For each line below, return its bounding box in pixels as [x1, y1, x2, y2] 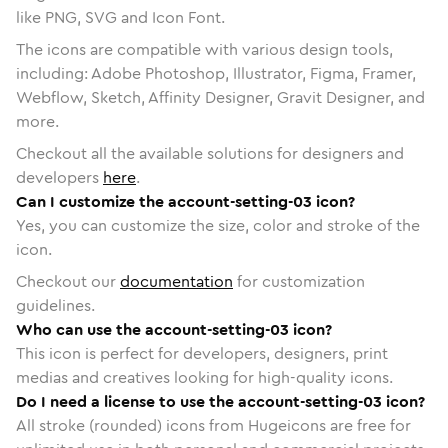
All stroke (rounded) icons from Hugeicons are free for [16, 413, 411, 437]
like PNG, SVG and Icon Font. [16, 5, 225, 29]
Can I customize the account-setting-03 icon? [16, 189, 355, 213]
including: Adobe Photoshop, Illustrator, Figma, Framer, [16, 61, 416, 85]
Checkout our [16, 269, 120, 293]
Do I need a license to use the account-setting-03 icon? [16, 389, 425, 413]
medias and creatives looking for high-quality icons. [16, 365, 393, 389]
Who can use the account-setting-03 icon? [16, 317, 332, 341]
